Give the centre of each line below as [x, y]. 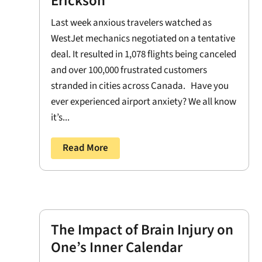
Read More [86, 148]
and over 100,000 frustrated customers [129, 70]
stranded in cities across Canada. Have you [140, 86]
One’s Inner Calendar [117, 248]
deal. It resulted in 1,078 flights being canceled [144, 54]
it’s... [61, 117]
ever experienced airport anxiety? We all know [144, 101]
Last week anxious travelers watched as [132, 23]
